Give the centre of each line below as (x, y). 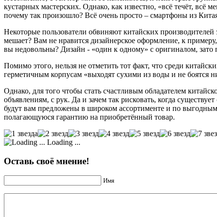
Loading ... (63, 142)
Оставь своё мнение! (46, 161)
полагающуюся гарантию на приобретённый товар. (89, 117)
